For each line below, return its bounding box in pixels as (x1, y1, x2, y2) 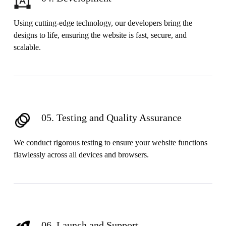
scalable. (13, 42, 41, 51)
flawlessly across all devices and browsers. (13, 150, 149, 159)
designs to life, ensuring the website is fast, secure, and (13, 30, 187, 39)
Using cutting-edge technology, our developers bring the (13, 18, 192, 27)
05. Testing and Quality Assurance (41, 112, 182, 123)
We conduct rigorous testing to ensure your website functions (13, 138, 207, 147)
